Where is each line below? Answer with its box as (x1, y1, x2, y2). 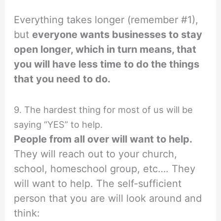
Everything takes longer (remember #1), (14, 14, 199, 26)
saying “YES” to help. (14, 119, 103, 130)
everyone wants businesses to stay (32, 29, 203, 41)
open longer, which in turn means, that (14, 43, 197, 56)
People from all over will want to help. (14, 133, 193, 146)
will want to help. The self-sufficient (14, 178, 182, 190)
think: (14, 207, 40, 220)
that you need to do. (14, 73, 111, 85)
